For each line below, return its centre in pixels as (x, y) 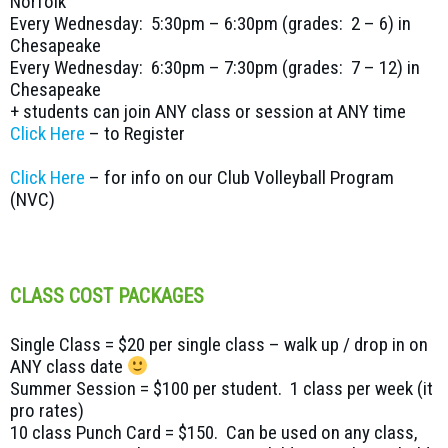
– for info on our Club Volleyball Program (239, 178)
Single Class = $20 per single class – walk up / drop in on (219, 345)
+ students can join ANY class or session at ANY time (208, 112)
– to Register (135, 134)
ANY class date (68, 367)
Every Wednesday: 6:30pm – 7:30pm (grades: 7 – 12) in (215, 68)
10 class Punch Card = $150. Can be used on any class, (214, 433)
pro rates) (47, 411)
